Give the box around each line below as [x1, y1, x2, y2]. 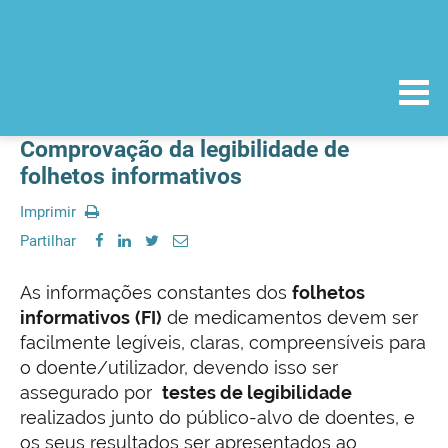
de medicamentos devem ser [162, 307, 418, 328]
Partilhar [20, 232, 76, 250]
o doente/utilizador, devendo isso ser [20, 357, 338, 378]
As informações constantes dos [20, 282, 292, 303]
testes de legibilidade [162, 382, 352, 403]
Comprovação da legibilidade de [20, 136, 349, 163]
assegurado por [20, 382, 162, 403]
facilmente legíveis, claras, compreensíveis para [20, 332, 426, 353]
